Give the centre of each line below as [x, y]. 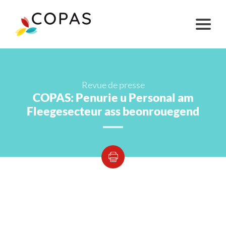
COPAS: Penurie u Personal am [113, 98]
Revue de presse [113, 85]
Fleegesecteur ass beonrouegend [113, 111]
